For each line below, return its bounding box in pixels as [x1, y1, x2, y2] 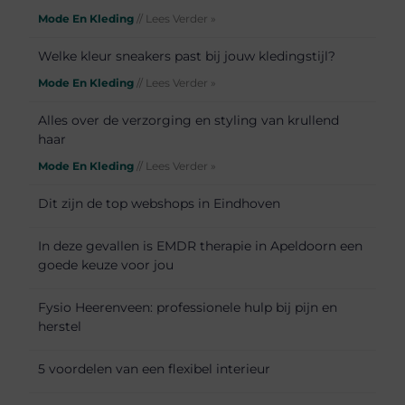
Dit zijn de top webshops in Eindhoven [38, 194, 281, 212]
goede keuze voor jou [38, 256, 174, 273]
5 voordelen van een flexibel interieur [38, 360, 271, 377]
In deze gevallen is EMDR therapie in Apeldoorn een [38, 237, 363, 254]
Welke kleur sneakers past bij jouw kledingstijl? [38, 47, 336, 64]
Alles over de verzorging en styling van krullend [38, 111, 340, 128]
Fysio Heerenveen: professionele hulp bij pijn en [38, 298, 338, 316]
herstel [38, 317, 82, 334]
